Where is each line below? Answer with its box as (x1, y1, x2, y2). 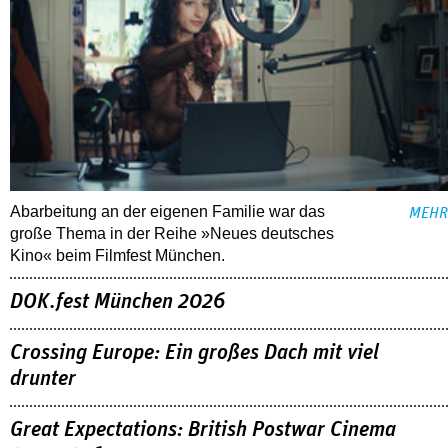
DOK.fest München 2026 (10, 291, 225, 314)
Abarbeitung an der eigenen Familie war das (10, 203, 325, 221)
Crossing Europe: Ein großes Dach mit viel (10, 341, 379, 364)
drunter (10, 367, 76, 390)
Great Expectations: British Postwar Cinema (10, 418, 396, 441)
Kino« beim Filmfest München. (10, 247, 225, 265)
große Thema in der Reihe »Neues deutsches (10, 225, 334, 243)
